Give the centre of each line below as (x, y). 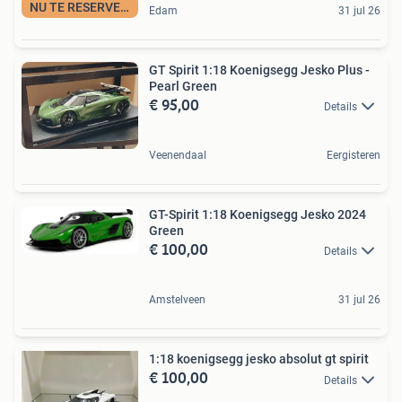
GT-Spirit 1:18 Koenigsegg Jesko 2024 (258, 215)
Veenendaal (178, 156)
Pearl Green (183, 86)
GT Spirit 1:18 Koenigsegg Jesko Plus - (259, 70)
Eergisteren (354, 156)
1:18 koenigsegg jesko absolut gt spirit (259, 359)
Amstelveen (177, 300)
